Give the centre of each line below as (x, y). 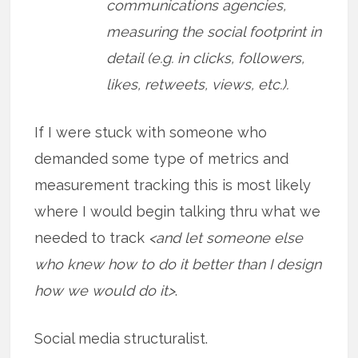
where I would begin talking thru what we (178, 211)
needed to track (92, 237)
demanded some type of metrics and (162, 158)
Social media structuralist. (121, 338)
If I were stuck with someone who (151, 132)
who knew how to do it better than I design (178, 264)
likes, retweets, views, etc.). (198, 84)
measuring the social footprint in (214, 31)
